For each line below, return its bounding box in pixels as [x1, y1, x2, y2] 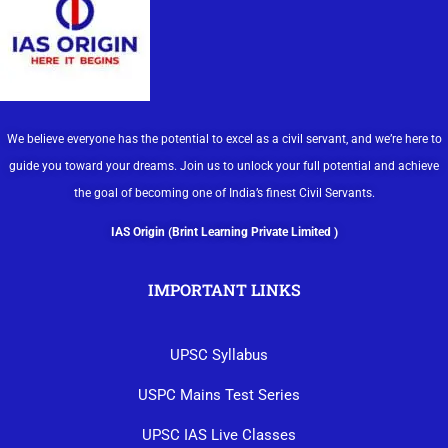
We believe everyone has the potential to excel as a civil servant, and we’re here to [6, 131, 442, 146]
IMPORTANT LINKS [147, 278, 301, 300]
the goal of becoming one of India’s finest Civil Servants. [73, 185, 375, 200]
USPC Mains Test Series [138, 385, 300, 404]
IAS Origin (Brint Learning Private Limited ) [110, 224, 338, 239]
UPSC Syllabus [170, 345, 268, 364]
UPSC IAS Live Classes [142, 425, 296, 444]
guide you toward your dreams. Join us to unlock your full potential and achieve [9, 158, 439, 173]
